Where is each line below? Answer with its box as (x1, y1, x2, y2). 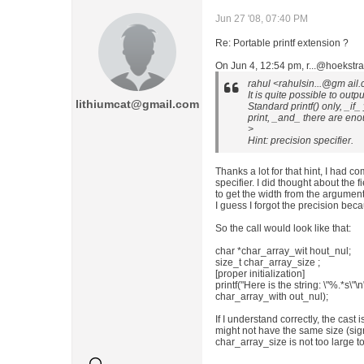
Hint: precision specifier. (248, 135, 353, 146)
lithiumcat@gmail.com (76, 97, 199, 110)
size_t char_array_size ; (215, 257, 320, 268)
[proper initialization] (215, 268, 305, 279)
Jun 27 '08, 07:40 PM (215, 13, 308, 24)
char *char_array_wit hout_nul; (215, 245, 351, 257)
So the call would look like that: (215, 223, 351, 234)
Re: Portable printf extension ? (215, 37, 349, 49)
